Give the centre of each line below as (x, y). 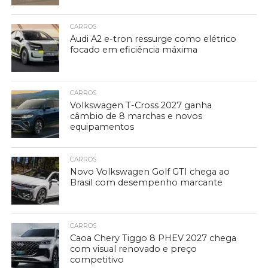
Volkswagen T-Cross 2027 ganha (141, 105)
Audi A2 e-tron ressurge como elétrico (153, 39)
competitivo (97, 260)
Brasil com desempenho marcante (147, 182)
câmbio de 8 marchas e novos (136, 116)
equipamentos (102, 127)
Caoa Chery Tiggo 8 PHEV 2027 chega (153, 238)
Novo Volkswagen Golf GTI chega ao (150, 172)
